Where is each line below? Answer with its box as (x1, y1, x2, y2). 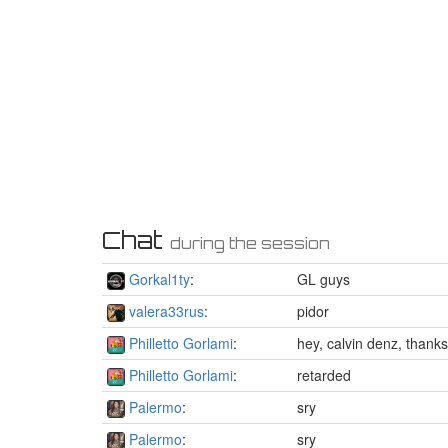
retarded (297, 364, 351, 385)
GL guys (297, 268, 350, 289)
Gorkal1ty (129, 268, 190, 289)
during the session (170, 232, 330, 253)
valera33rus (129, 300, 204, 321)
